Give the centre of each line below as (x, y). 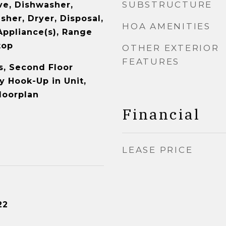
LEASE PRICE (158, 150)
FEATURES (151, 62)
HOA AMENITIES (166, 26)
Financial (161, 114)
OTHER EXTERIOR (171, 48)
